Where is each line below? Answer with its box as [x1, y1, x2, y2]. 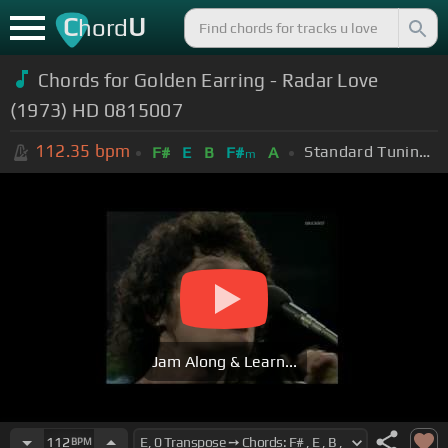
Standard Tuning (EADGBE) [418, 141, 430, 161]
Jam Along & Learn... [151, 352, 297, 372]
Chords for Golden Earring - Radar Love [37, 68, 379, 91]
